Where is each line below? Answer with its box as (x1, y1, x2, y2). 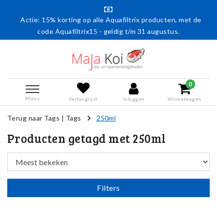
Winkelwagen (167, 95, 201, 102)
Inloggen (123, 95, 145, 102)
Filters (97, 183, 120, 193)
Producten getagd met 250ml (7, 130, 166, 147)
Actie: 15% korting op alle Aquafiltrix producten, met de (20, 15, 201, 24)
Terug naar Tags (7, 114, 60, 122)
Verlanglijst (68, 95, 98, 102)
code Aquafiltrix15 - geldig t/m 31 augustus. (37, 27, 180, 35)
